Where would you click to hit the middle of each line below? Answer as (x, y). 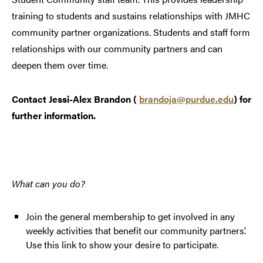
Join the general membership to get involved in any (130, 217)
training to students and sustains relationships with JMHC (131, 16)
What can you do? (48, 184)
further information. (54, 116)
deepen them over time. (60, 65)
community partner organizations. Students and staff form (131, 32)
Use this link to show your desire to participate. (122, 245)
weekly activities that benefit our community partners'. (136, 231)
